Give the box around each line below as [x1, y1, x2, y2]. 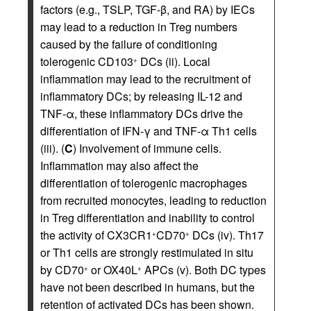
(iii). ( [40, 140, 65, 156]
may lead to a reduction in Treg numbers [40, 18, 237, 35]
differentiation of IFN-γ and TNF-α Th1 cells [40, 122, 257, 139]
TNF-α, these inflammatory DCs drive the [40, 105, 243, 121]
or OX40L [88, 261, 137, 278]
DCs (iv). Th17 [190, 226, 264, 243]
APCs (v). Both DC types [142, 261, 266, 278]
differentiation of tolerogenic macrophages [40, 174, 247, 191]
